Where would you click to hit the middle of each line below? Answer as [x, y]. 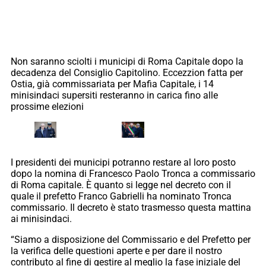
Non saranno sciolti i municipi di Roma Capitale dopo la [127, 62]
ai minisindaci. [41, 218]
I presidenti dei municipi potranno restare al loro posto [123, 162]
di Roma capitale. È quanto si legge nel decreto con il [121, 185]
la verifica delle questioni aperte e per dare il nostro [116, 251]
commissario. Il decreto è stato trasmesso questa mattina [131, 207]
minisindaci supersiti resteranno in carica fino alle [114, 96]
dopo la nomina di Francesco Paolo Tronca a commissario [133, 173]
